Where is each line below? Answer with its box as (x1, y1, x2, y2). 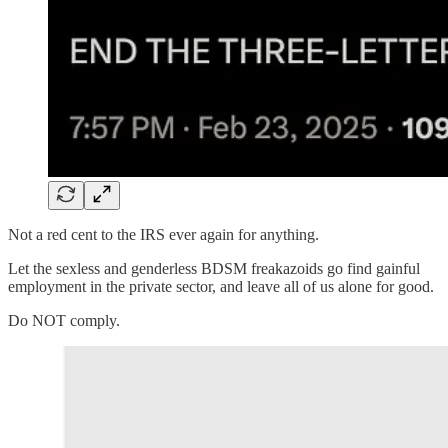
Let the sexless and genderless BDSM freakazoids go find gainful (8, 260, 420, 278)
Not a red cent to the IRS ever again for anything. (8, 226, 319, 244)
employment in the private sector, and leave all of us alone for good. (8, 278, 434, 296)
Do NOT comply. (8, 312, 120, 330)
